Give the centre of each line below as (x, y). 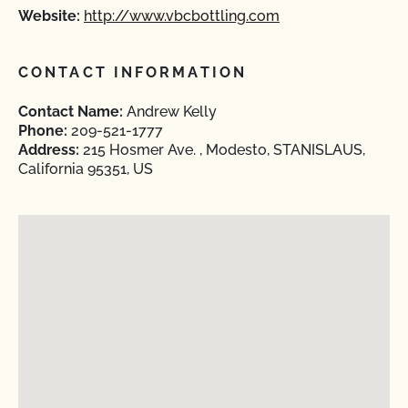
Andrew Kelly (170, 112)
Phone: (43, 131)
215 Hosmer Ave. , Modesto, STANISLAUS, (222, 150)
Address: (49, 150)
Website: (49, 16)
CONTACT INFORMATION (133, 72)
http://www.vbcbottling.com (182, 16)
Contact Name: (71, 112)
